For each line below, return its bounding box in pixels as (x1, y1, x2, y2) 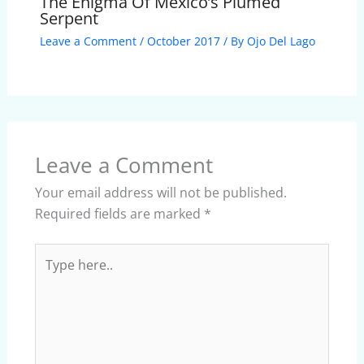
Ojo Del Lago (246, 32, 315, 49)
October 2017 (146, 32, 220, 49)
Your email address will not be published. (34, 183, 287, 201)
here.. (33, 265, 69, 284)
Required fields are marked (34, 204, 204, 223)
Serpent (39, 6, 98, 29)
